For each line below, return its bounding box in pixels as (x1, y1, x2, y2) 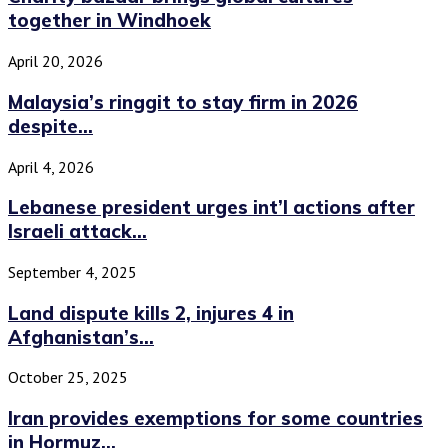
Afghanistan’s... (8, 324, 154, 349)
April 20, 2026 (8, 51, 103, 72)
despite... (8, 113, 93, 138)
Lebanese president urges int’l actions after (8, 195, 415, 220)
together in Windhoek (8, 8, 211, 33)
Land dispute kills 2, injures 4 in (8, 300, 294, 325)
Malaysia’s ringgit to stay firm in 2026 (8, 89, 358, 114)
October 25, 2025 (8, 367, 128, 388)
